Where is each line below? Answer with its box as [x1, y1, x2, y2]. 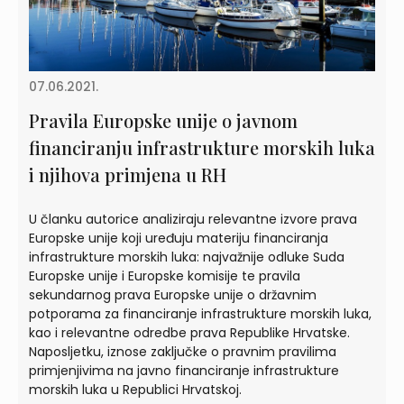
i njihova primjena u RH [29, 162, 226, 188]
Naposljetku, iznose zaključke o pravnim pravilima [29, 343, 336, 362]
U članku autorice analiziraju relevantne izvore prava [29, 210, 357, 229]
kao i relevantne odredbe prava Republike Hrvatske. [29, 324, 350, 343]
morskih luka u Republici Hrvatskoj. [29, 381, 242, 399]
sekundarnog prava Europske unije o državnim [29, 286, 317, 305]
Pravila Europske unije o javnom [29, 108, 298, 133]
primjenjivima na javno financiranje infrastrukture [29, 362, 339, 381]
